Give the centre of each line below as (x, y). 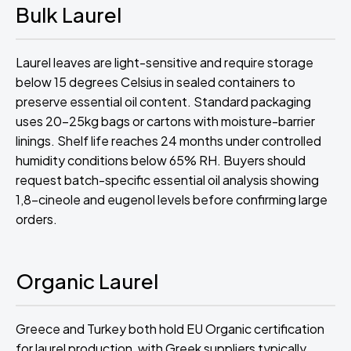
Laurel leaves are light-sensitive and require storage (165, 62)
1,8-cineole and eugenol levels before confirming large (172, 199)
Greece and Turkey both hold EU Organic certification (170, 329)
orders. (36, 219)
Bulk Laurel (69, 14)
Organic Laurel (87, 281)
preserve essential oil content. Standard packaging (163, 101)
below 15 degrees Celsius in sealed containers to (156, 82)
